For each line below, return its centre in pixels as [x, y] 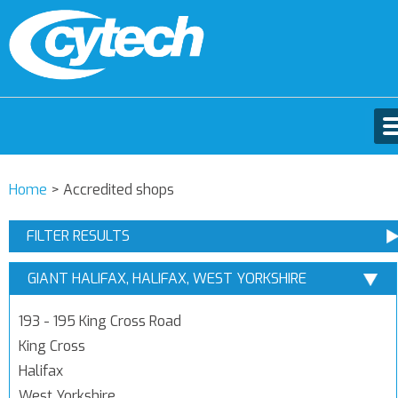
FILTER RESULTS [78, 236]
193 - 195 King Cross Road [100, 321]
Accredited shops [119, 190]
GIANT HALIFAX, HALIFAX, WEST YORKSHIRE [167, 279]
